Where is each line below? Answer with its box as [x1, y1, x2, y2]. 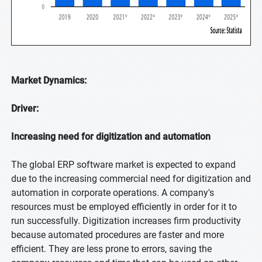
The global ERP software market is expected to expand [11, 159, 236, 170]
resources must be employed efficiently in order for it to [11, 201, 237, 212]
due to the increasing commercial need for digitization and [11, 173, 251, 184]
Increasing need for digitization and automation [11, 131, 211, 142]
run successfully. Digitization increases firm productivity [11, 215, 241, 226]
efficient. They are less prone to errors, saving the [11, 243, 212, 254]
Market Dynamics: [11, 75, 87, 86]
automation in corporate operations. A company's [11, 187, 214, 198]
